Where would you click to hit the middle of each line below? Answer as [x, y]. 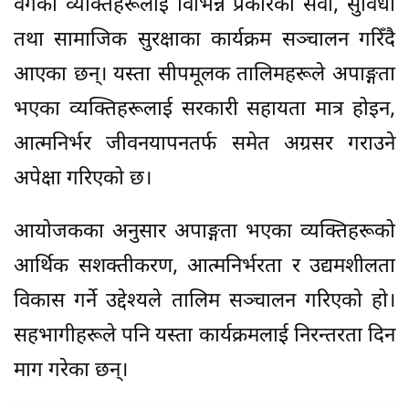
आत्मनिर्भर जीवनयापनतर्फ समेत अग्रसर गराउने [204, 144]
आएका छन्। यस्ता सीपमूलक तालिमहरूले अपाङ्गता [204, 75]
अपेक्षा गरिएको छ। [83, 179]
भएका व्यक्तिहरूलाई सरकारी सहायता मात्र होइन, [204, 110]
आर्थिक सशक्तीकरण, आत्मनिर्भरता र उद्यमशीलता [204, 267]
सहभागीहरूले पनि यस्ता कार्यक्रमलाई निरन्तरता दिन [204, 336]
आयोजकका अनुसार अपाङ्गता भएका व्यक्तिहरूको [204, 232]
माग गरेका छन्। [71, 371]
